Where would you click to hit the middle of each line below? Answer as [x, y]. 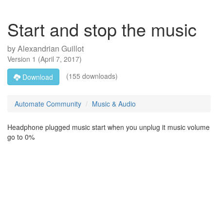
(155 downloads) [91, 76]
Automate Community [48, 104]
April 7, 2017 [60, 59]
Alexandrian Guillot [51, 48]
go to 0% [21, 137]
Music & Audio [114, 104]
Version [20, 59]
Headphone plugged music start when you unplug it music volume [109, 127]
